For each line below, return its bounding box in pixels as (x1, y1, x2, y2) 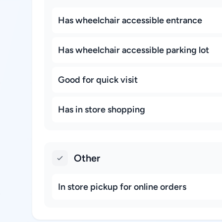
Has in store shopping (58, 104, 145, 115)
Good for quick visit (58, 74, 138, 85)
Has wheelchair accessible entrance (58, 15, 202, 26)
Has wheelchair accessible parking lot (58, 45, 209, 55)
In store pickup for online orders (58, 181, 186, 192)
